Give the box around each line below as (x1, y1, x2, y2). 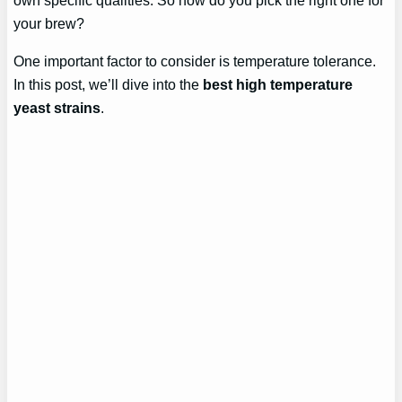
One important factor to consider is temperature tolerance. (13, 53, 377, 70)
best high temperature (203, 76, 354, 93)
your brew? (13, 14, 85, 31)
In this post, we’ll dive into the (13, 76, 204, 93)
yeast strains (13, 100, 101, 117)
